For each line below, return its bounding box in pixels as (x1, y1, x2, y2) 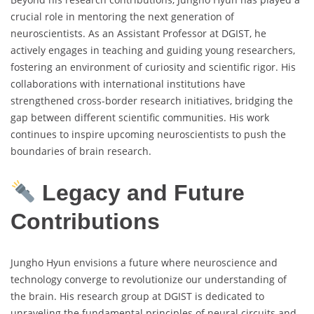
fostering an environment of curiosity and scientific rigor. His (11, 60, 296, 74)
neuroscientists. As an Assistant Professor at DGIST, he (11, 27, 266, 41)
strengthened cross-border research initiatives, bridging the (11, 94, 293, 108)
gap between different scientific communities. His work (11, 111, 269, 125)
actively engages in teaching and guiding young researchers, (11, 43, 295, 57)
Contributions (11, 208, 160, 234)
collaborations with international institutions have (11, 77, 245, 91)
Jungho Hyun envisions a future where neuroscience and (11, 256, 278, 270)
